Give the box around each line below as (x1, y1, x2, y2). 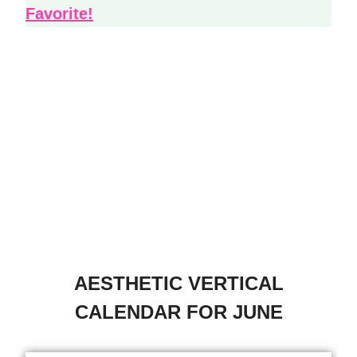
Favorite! (25, 4, 93, 22)
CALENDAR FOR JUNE (74, 301, 283, 324)
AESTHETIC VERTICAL (73, 273, 284, 295)
